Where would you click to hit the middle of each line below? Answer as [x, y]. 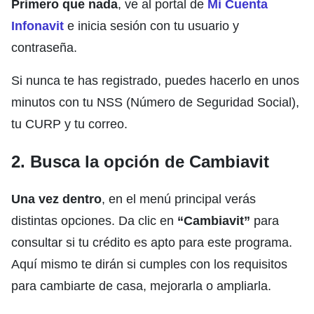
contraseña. [44, 47]
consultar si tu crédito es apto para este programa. [152, 242]
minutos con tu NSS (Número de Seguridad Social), [155, 102]
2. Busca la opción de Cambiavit [140, 161]
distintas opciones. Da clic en [94, 220]
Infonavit [37, 26]
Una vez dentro [56, 199]
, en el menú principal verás [179, 199]
